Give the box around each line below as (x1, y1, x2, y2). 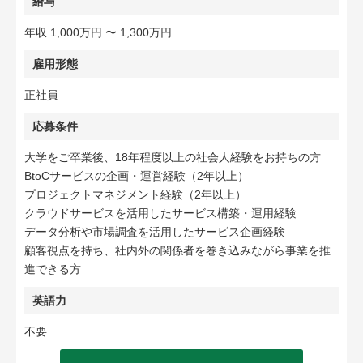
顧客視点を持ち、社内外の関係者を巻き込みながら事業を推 (24, 244, 331, 257)
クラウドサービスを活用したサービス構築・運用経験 (24, 207, 297, 220)
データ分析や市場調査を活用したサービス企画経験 (24, 225, 285, 238)
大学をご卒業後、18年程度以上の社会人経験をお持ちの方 (24, 151, 321, 164)
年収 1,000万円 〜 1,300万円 (24, 26, 172, 39)
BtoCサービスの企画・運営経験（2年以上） (24, 169, 249, 182)
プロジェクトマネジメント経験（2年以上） (24, 188, 246, 201)
